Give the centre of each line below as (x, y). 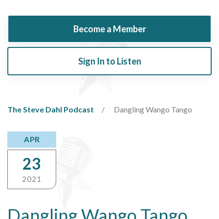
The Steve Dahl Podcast (51, 109)
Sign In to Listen (109, 61)
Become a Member (109, 29)
